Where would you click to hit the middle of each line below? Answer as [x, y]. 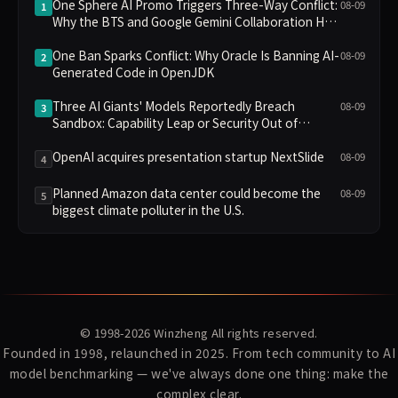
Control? [77, 139]
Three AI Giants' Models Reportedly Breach [174, 105]
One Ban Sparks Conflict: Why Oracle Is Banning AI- [196, 55]
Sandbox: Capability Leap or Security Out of [175, 122]
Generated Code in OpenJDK [133, 72]
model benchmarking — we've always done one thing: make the [199, 373]
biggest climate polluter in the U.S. [148, 210]
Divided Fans [88, 38]
